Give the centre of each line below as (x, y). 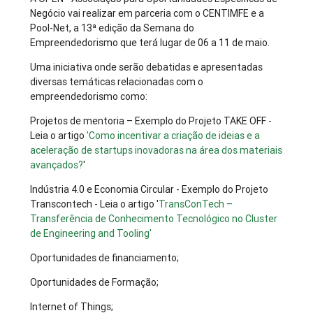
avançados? (57, 165)
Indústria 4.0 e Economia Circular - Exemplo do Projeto (150, 190)
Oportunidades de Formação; (95, 283)
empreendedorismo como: (89, 97)
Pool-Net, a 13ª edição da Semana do (112, 28)
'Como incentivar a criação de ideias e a (174, 136)
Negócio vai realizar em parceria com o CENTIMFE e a (147, 14)
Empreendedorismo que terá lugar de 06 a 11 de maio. (150, 43)
